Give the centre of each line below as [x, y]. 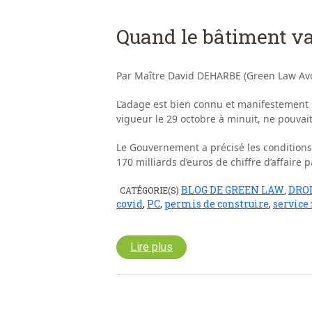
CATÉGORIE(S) [150, 190]
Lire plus [151, 247]
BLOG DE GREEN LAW [233, 190]
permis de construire [217, 204]
